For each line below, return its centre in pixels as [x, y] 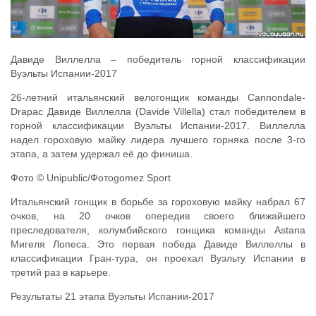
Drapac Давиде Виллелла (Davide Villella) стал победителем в [158, 112]
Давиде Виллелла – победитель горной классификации [158, 60]
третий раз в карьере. [61, 273]
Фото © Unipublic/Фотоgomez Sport [91, 178]
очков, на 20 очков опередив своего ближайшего [158, 216]
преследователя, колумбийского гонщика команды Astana [158, 230]
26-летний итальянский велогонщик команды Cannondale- [158, 98]
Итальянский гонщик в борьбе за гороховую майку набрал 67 [158, 202]
